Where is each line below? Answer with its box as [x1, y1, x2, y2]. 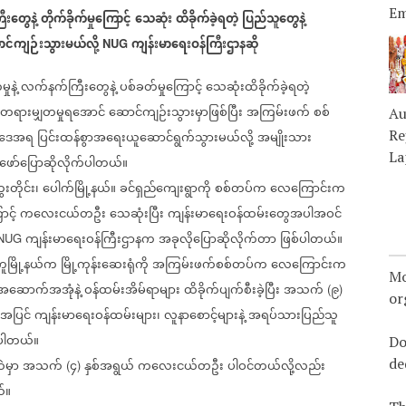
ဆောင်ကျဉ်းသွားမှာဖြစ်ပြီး [109, 100, 243, 126]
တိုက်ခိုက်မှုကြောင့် [41, 6, 131, 33]
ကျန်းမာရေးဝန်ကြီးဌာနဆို [131, 32, 258, 58]
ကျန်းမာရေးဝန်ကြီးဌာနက [25, 227, 155, 253]
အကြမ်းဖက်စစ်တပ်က [152, 252, 267, 278]
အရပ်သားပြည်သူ [248, 303, 338, 329]
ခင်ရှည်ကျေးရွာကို [120, 176, 211, 202]
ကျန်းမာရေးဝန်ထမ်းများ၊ [34, 303, 160, 329]
